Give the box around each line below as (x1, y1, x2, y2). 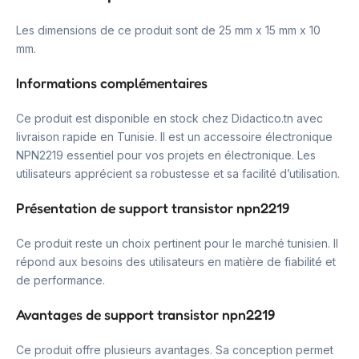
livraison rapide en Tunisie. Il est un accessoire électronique (16, 130, 333, 143)
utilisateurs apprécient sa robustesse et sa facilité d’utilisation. (16, 167, 340, 180)
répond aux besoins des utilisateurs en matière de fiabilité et (16, 255, 336, 268)
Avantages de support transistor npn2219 (16, 306, 275, 323)
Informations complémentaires (16, 75, 208, 91)
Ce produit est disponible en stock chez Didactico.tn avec (16, 111, 323, 125)
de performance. (16, 273, 105, 287)
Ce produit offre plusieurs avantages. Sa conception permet (16, 343, 333, 357)
